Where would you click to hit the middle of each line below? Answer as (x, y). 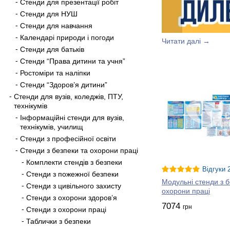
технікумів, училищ (52, 127)
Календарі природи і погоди (67, 37)
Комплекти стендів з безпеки (74, 162)
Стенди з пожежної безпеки (72, 174)
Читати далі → (186, 41)
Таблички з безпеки (59, 221)
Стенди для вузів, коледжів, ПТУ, (69, 96)
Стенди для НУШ (49, 14)
